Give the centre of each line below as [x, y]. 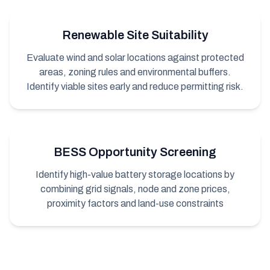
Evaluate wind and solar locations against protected [135, 58]
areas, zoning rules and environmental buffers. [135, 72]
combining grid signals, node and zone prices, [135, 189]
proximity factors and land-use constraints [135, 204]
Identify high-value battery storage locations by [135, 175]
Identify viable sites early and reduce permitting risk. [135, 87]
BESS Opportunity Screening [135, 152]
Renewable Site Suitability [135, 35]
